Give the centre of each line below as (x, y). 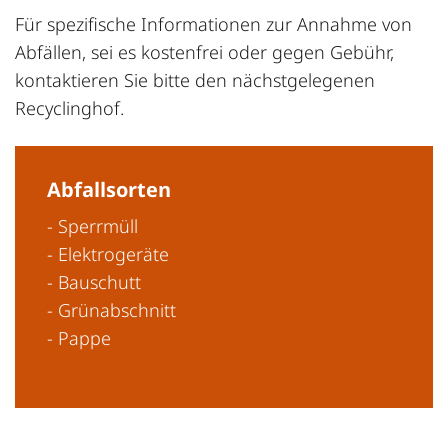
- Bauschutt (94, 281)
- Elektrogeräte (108, 253)
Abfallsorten (109, 189)
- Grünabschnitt (111, 309)
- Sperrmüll (92, 225)
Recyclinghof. (69, 107)
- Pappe (79, 337)
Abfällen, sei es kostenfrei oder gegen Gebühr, (204, 51)
